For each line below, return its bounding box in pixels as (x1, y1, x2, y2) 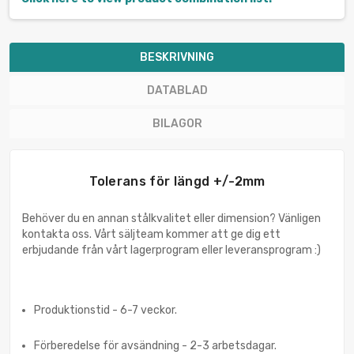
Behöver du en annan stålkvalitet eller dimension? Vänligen (22, 212, 321, 226)
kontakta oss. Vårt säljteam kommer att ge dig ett (22, 228, 281, 242)
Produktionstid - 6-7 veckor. (34, 303, 177, 318)
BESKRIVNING (140, 51, 214, 65)
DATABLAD (146, 84, 208, 98)
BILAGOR (152, 117, 202, 131)
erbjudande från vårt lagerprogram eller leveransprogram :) (22, 243, 321, 258)
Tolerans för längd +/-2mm (88, 174, 265, 190)
